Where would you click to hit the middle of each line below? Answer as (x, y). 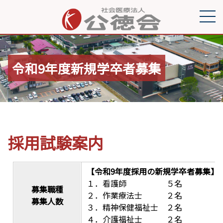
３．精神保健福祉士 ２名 (134, 207)
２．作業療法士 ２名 (134, 195)
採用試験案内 (56, 142)
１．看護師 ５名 (134, 183)
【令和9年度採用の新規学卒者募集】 (153, 171)
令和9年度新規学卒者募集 (87, 68)
